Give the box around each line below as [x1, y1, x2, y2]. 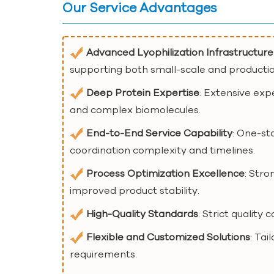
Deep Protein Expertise [86, 86, 199, 98]
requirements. [70, 248, 137, 259]
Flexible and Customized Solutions [86, 231, 250, 242]
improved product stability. [70, 184, 199, 196]
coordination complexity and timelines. [70, 144, 255, 155]
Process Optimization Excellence [86, 167, 245, 179]
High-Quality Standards [86, 207, 198, 219]
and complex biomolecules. [70, 103, 201, 115]
